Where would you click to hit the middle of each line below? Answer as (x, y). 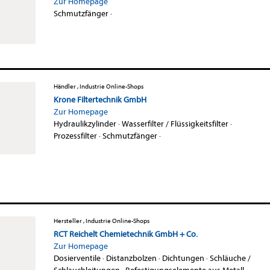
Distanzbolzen (131, 258)
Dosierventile (77, 258)
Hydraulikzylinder (85, 124)
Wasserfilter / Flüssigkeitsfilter (175, 124)
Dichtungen (183, 258)
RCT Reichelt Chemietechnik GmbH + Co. (125, 234)
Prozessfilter (75, 136)
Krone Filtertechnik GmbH (100, 99)
